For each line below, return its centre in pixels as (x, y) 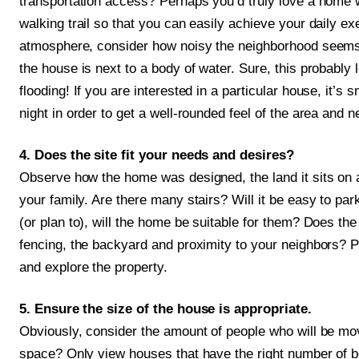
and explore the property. (93, 268)
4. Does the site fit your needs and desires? (157, 155)
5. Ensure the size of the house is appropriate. (165, 309)
